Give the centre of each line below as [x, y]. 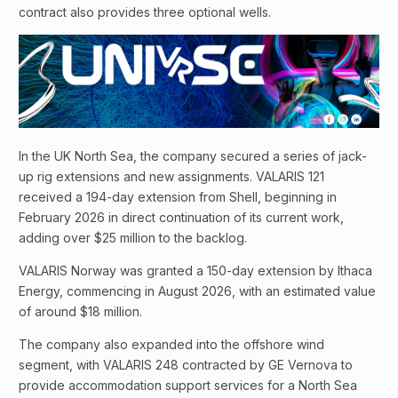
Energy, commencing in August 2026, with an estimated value [197, 291]
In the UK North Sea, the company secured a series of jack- [193, 155]
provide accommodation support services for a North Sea [188, 385]
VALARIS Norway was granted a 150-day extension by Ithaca [195, 270]
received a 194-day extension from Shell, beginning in [178, 196]
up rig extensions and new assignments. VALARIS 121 [171, 176]
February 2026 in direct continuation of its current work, [181, 217]
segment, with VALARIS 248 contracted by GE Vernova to [186, 364]
